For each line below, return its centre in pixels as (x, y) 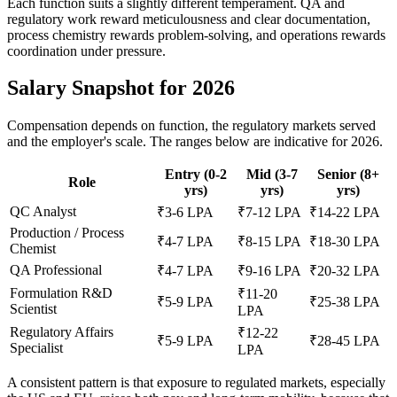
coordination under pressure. (86, 51)
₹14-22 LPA (345, 213)
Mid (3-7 (272, 175)
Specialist (36, 348)
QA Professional (56, 270)
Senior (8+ (348, 175)
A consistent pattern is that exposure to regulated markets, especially (196, 383)
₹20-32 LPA (345, 271)
